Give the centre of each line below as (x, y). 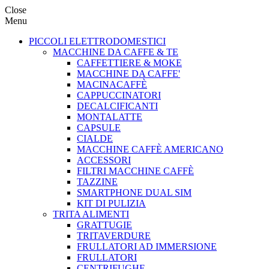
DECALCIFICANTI (117, 106)
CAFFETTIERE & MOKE (129, 63)
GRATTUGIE (104, 225)
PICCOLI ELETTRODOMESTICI (97, 41)
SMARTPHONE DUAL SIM (134, 192)
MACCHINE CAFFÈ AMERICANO (150, 149)
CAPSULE (99, 128)
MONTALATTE (110, 117)
